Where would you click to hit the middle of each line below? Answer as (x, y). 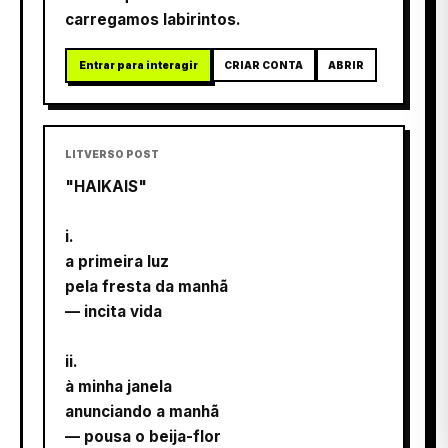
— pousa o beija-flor (143, 436)
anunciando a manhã (142, 411)
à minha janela (118, 386)
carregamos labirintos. (153, 19)
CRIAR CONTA (264, 64)
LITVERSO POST (112, 153)
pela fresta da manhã (146, 286)
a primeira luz (117, 261)
